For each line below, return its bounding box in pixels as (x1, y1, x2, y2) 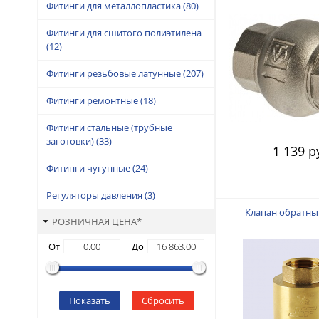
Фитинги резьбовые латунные (46, 66, 181, 80)
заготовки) (46, 134, 94, 147)
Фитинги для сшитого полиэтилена (46, 26, 202, 39)
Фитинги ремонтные (46, 93, 138, 107)
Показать (68, 293, 110, 307)
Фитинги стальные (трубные (46, 120, 172, 134)
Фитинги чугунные (46, 161, 130, 174)
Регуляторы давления (46, 188, 142, 202)
